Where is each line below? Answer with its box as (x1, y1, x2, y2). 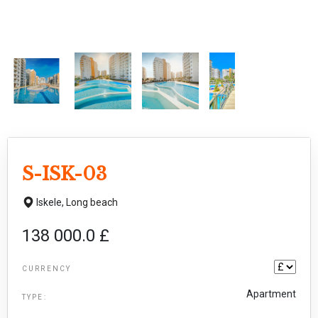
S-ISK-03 (22, 162, 107, 185)
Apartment (246, 287, 296, 300)
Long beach (66, 196, 118, 208)
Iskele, (36, 196, 66, 208)
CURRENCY (22, 264, 72, 273)
